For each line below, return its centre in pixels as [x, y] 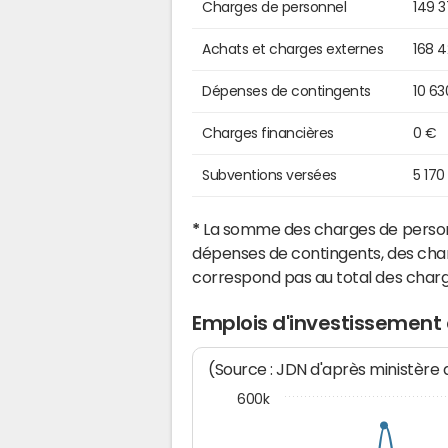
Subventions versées [269, 175]
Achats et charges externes [293, 49]
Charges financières [268, 133]
